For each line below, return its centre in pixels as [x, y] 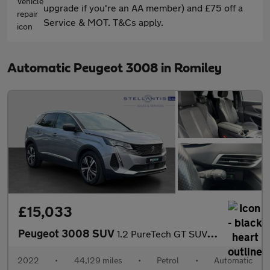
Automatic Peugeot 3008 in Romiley [115, 68]
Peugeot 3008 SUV [67, 233]
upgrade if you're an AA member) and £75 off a [143, 8]
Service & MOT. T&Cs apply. [103, 22]
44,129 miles [98, 260]
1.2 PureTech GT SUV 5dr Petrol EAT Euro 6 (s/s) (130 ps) [162, 233]
